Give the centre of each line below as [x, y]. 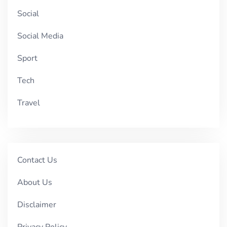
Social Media [41, 36]
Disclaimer [37, 204]
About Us [35, 182]
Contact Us [37, 160]
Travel [29, 103]
